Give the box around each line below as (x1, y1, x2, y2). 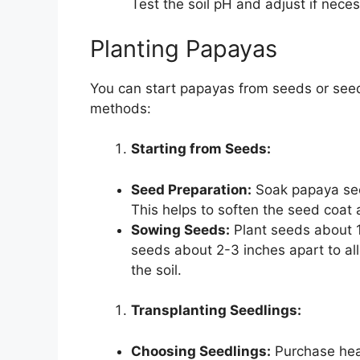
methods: (90, 100, 151, 117)
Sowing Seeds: (131, 221, 230, 238)
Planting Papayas (90, 34, 277, 63)
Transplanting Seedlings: (131, 302, 301, 319)
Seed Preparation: (131, 181, 252, 198)
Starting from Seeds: (131, 141, 271, 157)
